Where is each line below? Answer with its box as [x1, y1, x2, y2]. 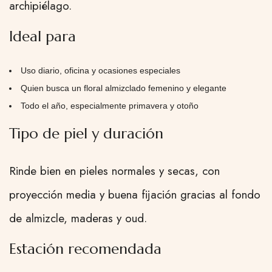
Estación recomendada [9, 240, 161, 259]
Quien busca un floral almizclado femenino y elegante [21, 83, 226, 93]
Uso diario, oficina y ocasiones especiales [21, 66, 180, 76]
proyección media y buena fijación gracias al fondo [9, 186, 260, 203]
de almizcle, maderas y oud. [9, 210, 147, 227]
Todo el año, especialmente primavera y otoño [21, 101, 199, 111]
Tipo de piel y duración [9, 124, 163, 143]
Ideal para [9, 27, 76, 46]
